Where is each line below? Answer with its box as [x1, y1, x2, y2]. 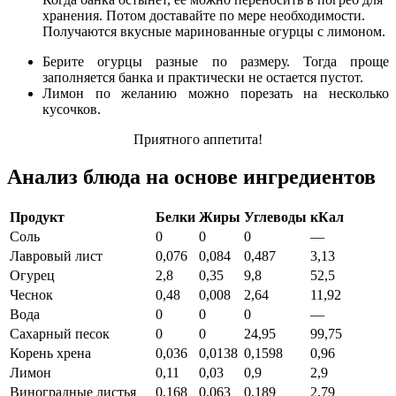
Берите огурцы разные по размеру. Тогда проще [42, 54, 389, 70]
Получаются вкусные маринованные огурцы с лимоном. [42, 24, 385, 40]
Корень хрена [10, 346, 91, 362]
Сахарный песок [10, 326, 110, 342]
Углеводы [244, 209, 307, 225]
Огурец [10, 268, 55, 284]
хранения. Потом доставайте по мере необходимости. [42, 8, 365, 24]
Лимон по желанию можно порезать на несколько [42, 86, 389, 102]
